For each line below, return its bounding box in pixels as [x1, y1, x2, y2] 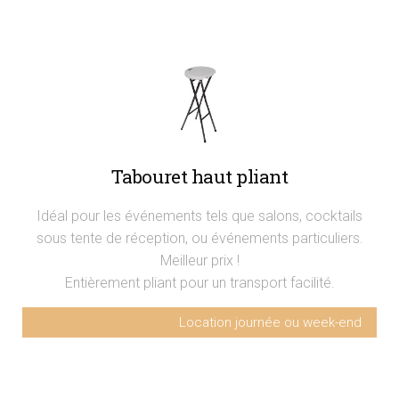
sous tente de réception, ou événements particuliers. [36, 229, 363, 247]
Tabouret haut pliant [110, 163, 289, 189]
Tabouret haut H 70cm [27, 344, 162, 362]
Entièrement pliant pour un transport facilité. [64, 273, 335, 291]
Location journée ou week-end [179, 313, 362, 330]
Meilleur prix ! [159, 251, 240, 269]
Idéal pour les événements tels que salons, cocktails [37, 207, 362, 224]
